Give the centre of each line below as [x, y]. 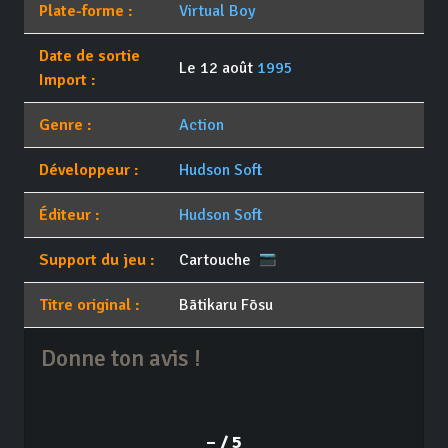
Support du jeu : [97, 260]
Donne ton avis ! [121, 359]
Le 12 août [217, 68]
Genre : [65, 125]
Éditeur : [69, 215]
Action [201, 125]
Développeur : [89, 170]
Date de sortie [89, 56]
